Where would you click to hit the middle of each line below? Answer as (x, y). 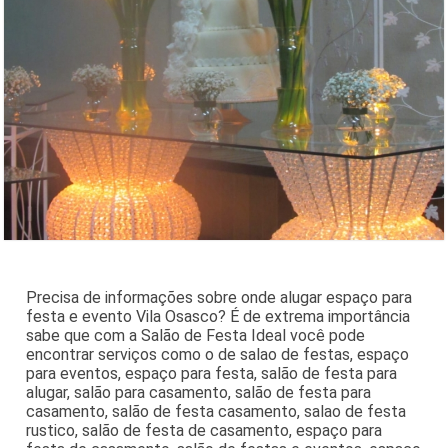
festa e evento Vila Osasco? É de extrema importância (218, 316)
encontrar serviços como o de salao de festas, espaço (218, 354)
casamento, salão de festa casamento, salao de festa (216, 411)
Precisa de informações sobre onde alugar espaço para (219, 297)
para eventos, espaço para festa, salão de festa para (212, 373)
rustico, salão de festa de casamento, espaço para (204, 430)
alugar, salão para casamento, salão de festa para (199, 392)
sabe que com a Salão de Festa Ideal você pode (196, 335)
